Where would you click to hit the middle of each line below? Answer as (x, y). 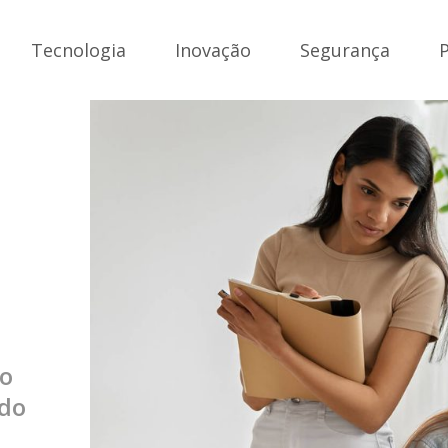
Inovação (212, 49)
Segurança (344, 49)
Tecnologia (78, 49)
